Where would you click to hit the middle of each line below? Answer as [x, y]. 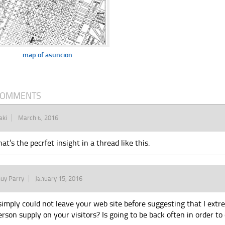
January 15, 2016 [59, 179]
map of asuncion [47, 55]
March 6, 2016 [38, 118]
